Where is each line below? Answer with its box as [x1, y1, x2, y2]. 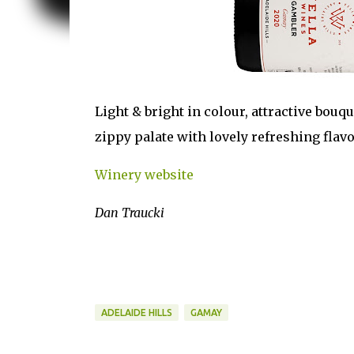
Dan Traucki [94, 205, 164, 220]
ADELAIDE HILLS [100, 307, 172, 318]
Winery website [94, 167, 194, 183]
